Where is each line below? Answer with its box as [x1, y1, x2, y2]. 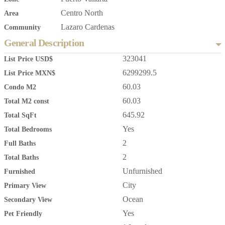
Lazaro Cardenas [60, 23, 115, 32]
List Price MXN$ [4, 69, 55, 77]
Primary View [4, 182, 46, 190]
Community [4, 24, 41, 32]
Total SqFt [4, 111, 37, 120]
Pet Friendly [4, 210, 42, 218]
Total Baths [4, 154, 39, 162]
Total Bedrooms [4, 126, 52, 134]
